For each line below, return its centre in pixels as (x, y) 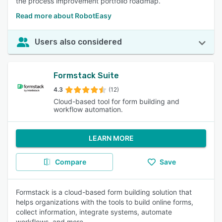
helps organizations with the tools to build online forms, (105, 202)
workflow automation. (88, 109)
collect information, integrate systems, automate (94, 212)
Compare (70, 162)
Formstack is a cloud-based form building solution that (104, 192)
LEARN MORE (111, 138)
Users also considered (78, 42)
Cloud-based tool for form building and (116, 101)
